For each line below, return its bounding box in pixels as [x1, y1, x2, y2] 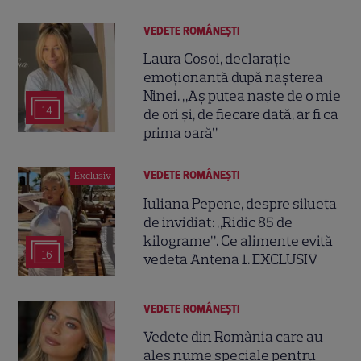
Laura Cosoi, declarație [143, 50, 292, 68]
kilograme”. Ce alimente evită [143, 231, 334, 250]
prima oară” [143, 124, 218, 143]
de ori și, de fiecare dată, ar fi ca [143, 106, 339, 124]
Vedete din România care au [143, 328, 324, 346]
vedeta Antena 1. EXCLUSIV [143, 250, 318, 268]
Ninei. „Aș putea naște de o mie [143, 87, 342, 106]
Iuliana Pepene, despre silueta [143, 194, 338, 213]
